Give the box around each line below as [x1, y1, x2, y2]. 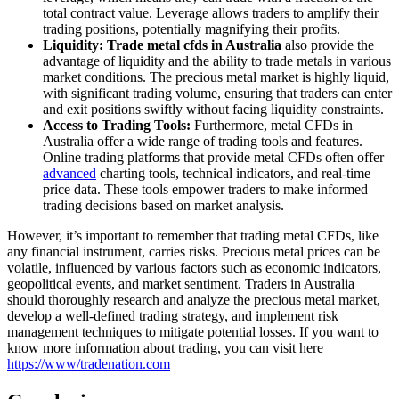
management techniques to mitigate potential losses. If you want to [7, 323, 379, 339]
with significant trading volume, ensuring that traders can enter [43, 85, 392, 101]
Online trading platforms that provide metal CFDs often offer [43, 149, 384, 165]
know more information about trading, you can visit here [7, 339, 323, 355]
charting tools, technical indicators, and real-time [96, 165, 370, 181]
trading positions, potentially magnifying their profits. [43, 20, 340, 37]
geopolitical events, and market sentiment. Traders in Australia [7, 275, 354, 291]
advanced [43, 165, 96, 181]
